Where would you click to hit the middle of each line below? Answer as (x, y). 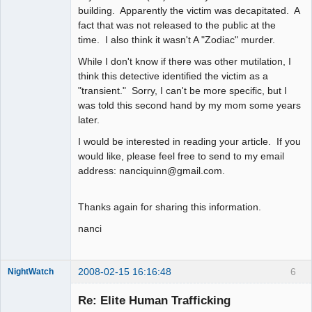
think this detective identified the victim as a (173, 76)
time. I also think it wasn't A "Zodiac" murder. (177, 39)
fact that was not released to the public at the (177, 25)
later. (89, 119)
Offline (32, 299)
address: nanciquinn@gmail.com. (151, 170)
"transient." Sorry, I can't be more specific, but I (182, 90)
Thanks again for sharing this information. (170, 207)
